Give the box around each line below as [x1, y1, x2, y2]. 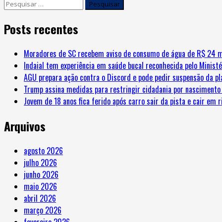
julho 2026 [24, 156, 57, 168]
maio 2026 [24, 180, 57, 192]
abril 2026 [24, 192, 56, 204]
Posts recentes [4, 19, 78, 38]
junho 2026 [24, 168, 58, 180]
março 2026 [24, 204, 61, 216]
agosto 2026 [24, 144, 63, 157]
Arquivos [4, 116, 46, 135]
